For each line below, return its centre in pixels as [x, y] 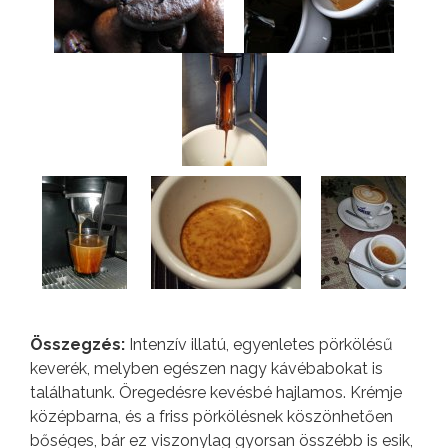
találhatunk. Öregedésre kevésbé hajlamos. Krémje [216, 393]
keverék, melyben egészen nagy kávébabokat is [206, 369]
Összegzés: [77, 345]
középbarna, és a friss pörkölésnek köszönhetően [211, 417]
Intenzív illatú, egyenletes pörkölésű [259, 345]
